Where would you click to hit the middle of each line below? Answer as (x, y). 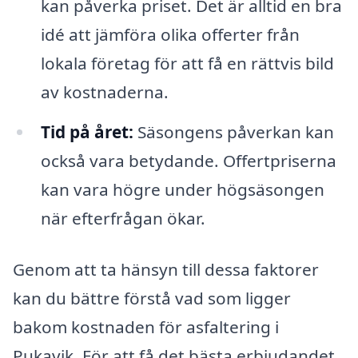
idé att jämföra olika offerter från (170, 35)
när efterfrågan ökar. (123, 219)
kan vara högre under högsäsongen (182, 190)
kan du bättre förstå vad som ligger (152, 298)
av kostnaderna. (104, 92)
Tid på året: (87, 132)
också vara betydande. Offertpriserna (188, 161)
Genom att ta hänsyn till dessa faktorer (166, 269)
